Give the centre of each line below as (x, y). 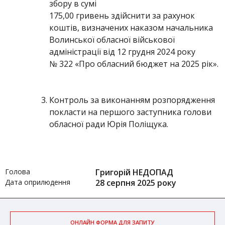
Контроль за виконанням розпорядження (132, 100)
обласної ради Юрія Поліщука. (109, 124)
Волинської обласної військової (112, 40)
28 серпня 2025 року (136, 183)
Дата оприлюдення (38, 182)
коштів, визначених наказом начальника (131, 28)
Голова (18, 172)
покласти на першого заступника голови (130, 112)
